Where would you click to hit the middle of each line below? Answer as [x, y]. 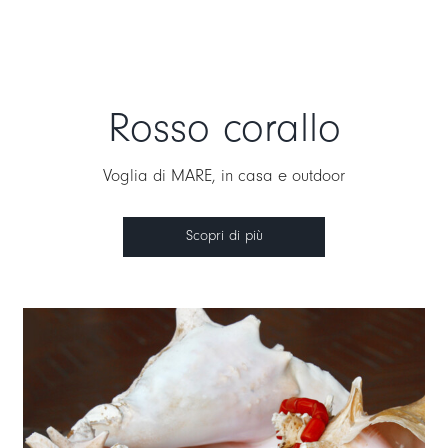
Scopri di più [224, 235]
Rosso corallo [224, 128]
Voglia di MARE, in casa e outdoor [224, 175]
